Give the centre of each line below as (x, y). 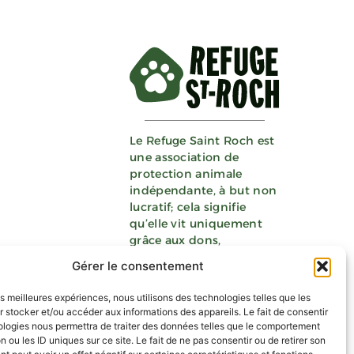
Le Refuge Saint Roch (192, 141)
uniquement (226, 224)
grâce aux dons (174, 241)
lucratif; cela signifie (188, 207)
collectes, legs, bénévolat (202, 257)
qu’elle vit (159, 224)
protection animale (186, 174)
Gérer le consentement (138, 266)
